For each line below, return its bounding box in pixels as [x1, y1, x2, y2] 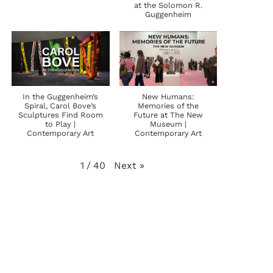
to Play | [45, 119, 76, 129]
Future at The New [133, 110, 203, 120]
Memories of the [137, 101, 199, 111]
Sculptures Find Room [18, 110, 103, 120]
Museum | [149, 119, 186, 129]
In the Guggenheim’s [23, 92, 99, 102]
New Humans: [141, 92, 194, 102]
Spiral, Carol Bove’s [24, 101, 97, 111]
